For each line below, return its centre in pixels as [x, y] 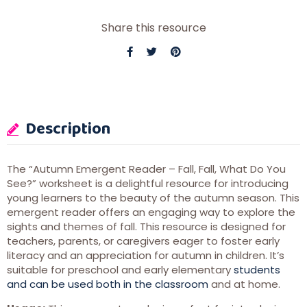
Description [66, 128]
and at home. [244, 284]
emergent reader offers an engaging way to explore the [151, 212]
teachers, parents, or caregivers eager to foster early [143, 241]
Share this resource [153, 28]
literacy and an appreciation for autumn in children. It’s [146, 256]
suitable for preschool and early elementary [120, 270]
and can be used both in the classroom [108, 284]
